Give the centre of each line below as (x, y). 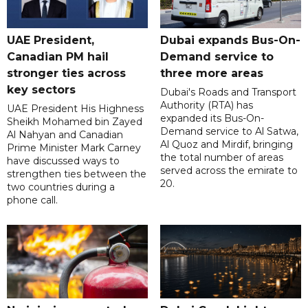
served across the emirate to (229, 171)
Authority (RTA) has (206, 106)
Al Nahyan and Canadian (65, 135)
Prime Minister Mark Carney (74, 148)
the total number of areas (221, 158)
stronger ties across (66, 74)
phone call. (32, 200)
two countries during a (61, 187)
